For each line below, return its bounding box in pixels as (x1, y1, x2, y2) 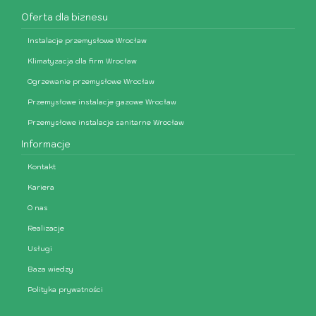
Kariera (28, 183, 54, 193)
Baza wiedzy (28, 265, 73, 274)
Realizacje (28, 224, 64, 233)
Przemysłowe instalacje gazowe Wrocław (28, 97, 176, 107)
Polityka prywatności (28, 285, 103, 295)
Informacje (21, 138, 71, 150)
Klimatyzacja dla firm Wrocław (28, 56, 137, 66)
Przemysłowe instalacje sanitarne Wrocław (28, 117, 184, 127)
